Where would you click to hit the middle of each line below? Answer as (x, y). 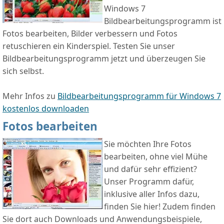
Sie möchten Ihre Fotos (148, 144)
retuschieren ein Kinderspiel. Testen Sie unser (89, 46)
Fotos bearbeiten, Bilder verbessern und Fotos (90, 34)
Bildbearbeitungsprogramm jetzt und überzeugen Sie (104, 59)
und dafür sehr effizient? (150, 169)
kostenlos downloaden (46, 109)
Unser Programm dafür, (149, 182)
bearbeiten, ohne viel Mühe (156, 157)
